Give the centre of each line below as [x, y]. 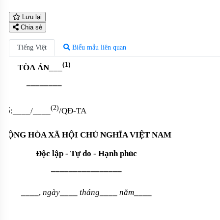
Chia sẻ [30, 27]
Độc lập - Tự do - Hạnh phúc [86, 153]
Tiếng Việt [32, 48]
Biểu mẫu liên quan [98, 48]
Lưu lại [31, 17]
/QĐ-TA [73, 111]
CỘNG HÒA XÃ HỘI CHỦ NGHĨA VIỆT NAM [86, 135]
